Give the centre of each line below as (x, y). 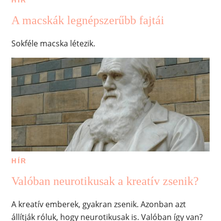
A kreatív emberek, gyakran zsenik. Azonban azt (98, 204)
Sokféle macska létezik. (53, 43)
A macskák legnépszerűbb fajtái (88, 20)
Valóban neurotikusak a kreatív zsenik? (105, 181)
